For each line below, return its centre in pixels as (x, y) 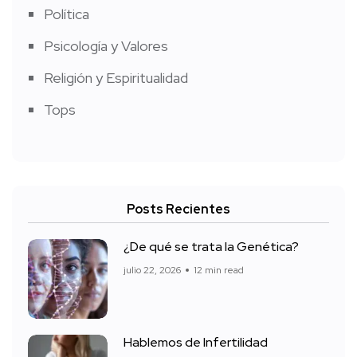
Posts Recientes (178, 210)
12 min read (219, 271)
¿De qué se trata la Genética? (211, 247)
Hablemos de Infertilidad (196, 343)
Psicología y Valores (106, 46)
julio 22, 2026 (152, 271)
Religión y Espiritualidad (116, 78)
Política (67, 14)
